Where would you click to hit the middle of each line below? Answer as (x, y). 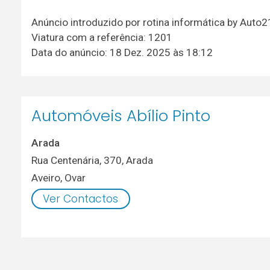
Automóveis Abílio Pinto (121, 116)
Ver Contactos (81, 199)
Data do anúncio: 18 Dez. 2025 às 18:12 (122, 52)
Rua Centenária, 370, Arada (92, 160)
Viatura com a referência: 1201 (102, 37)
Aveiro (46, 178)
